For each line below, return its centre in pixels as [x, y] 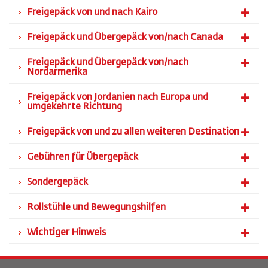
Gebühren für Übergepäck [83, 157]
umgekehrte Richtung [74, 107]
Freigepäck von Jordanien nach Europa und [118, 97]
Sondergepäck [57, 182]
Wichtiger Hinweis [66, 232]
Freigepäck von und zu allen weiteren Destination [133, 132]
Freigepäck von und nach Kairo [92, 12]
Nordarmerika [57, 72]
